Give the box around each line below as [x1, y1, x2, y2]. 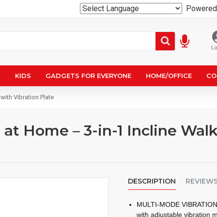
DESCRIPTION [128, 177, 176, 186]
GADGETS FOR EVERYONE [46, 72, 131, 79]
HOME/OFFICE [146, 72, 192, 79]
